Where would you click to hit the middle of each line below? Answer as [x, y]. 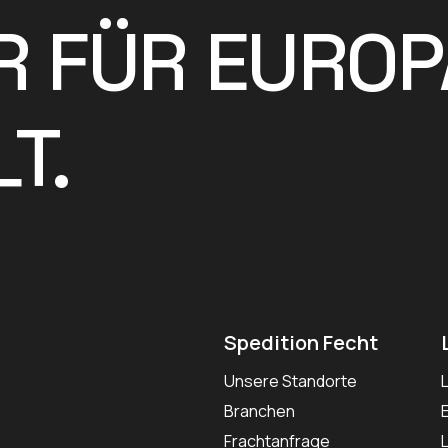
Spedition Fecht [301, 343]
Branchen [259, 411]
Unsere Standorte [290, 381]
